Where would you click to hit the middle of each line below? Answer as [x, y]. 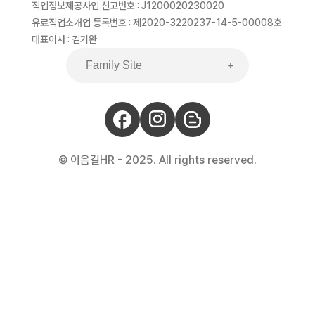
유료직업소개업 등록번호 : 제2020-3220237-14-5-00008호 [157, 23]
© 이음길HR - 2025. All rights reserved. [157, 160]
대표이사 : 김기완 [64, 40]
